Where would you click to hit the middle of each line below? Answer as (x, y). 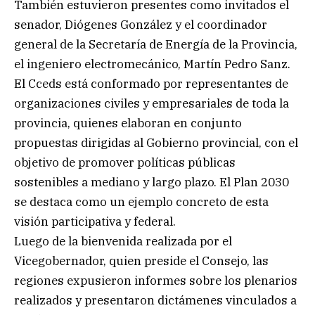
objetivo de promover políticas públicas (125, 163)
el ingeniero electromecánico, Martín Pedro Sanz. (152, 64)
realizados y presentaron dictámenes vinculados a (155, 301)
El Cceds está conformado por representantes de (151, 84)
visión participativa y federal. (95, 222)
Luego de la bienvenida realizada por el (123, 242)
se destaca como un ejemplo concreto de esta (141, 202)
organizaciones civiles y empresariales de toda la (152, 104)
